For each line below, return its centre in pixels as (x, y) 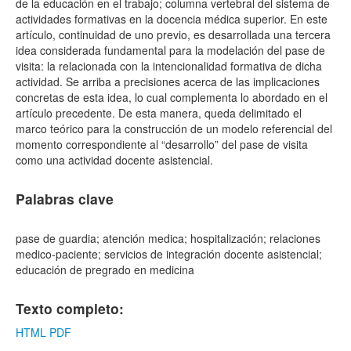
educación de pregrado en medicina (105, 270)
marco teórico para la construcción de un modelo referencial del (174, 128)
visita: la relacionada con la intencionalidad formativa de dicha (169, 66)
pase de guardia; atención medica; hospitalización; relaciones (168, 238)
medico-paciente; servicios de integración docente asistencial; (169, 254)
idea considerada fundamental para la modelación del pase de (170, 50)
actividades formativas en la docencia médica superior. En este (172, 19)
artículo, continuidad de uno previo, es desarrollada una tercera (173, 34)
